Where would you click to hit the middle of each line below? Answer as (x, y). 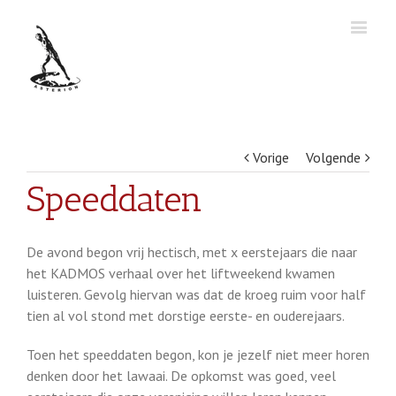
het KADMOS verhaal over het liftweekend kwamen (181, 273)
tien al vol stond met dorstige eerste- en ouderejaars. (186, 316)
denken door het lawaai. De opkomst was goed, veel (181, 376)
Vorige (271, 157)
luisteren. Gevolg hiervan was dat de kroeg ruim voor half (196, 294)
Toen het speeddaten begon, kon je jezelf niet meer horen (198, 354)
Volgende (333, 157)
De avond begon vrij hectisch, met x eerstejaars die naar (192, 252)
